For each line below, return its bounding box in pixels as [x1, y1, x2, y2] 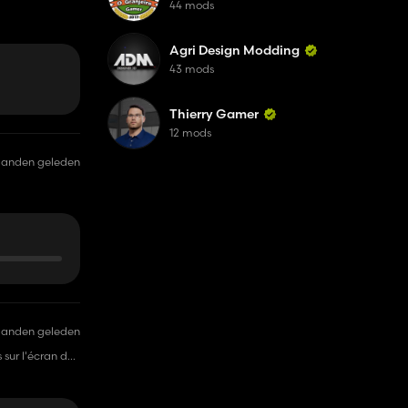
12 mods [169, 126, 211, 139]
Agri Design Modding [169, 42, 300, 58]
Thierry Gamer [169, 106, 259, 122]
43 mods [169, 62, 214, 76]
